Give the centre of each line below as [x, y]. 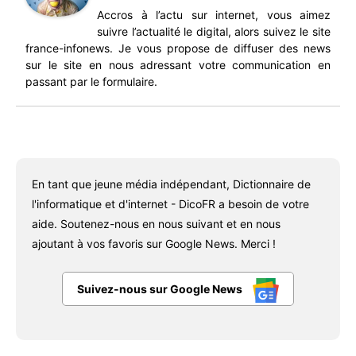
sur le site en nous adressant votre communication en [178, 65]
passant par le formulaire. [91, 81]
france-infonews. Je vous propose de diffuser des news [178, 48]
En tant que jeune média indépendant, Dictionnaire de [171, 184]
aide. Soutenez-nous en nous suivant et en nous [156, 224]
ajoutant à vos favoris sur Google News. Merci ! [154, 244]
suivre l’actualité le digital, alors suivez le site [214, 31]
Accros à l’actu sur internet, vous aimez [214, 15]
